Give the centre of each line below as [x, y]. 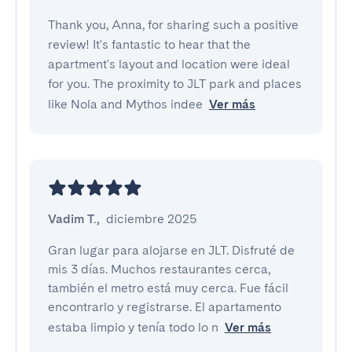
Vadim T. [72, 219]
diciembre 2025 [152, 219]
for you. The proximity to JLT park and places [175, 84]
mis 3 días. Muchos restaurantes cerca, [159, 269]
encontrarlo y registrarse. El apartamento [165, 307]
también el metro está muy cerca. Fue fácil [168, 288]
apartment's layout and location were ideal [169, 64]
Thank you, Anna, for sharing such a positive [173, 25]
